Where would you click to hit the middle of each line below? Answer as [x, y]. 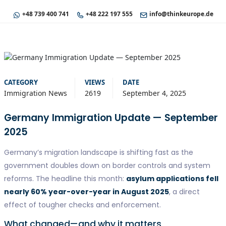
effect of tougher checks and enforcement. [82, 205]
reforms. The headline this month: [65, 178]
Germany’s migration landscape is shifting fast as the [98, 152]
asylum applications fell [172, 178]
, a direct [184, 191]
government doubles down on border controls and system [107, 165]
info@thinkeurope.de [181, 14]
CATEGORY [21, 82]
